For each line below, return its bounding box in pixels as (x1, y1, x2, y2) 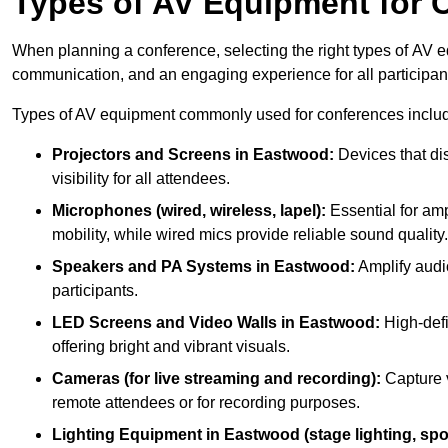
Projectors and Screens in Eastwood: (52, 146, 334, 164)
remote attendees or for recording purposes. (52, 394, 360, 412)
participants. (52, 282, 138, 300)
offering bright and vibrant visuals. (52, 338, 290, 356)
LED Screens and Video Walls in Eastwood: (52, 314, 380, 332)
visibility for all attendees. (52, 170, 230, 188)
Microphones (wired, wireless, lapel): (52, 202, 326, 220)
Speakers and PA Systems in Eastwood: (52, 258, 355, 276)
